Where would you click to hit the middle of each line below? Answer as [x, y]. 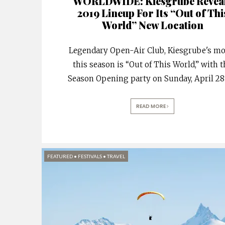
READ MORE [152, 106]
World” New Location [152, 25]
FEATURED [60, 156]
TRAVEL [116, 156]
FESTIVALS [90, 156]
